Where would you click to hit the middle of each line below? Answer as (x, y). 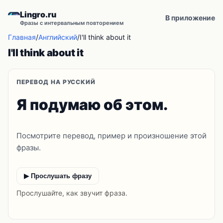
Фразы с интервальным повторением (72, 23)
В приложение (190, 18)
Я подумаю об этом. (92, 105)
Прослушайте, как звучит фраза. (72, 193)
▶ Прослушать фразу (58, 176)
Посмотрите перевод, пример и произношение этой (111, 136)
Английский (58, 37)
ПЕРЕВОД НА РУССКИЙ (56, 82)
